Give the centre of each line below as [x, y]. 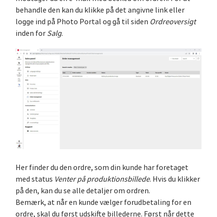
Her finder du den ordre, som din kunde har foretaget [102, 167]
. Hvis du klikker [175, 179]
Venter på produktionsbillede [102, 179]
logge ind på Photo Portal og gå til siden [83, 22]
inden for [31, 33]
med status [35, 179]
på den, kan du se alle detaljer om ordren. [83, 191]
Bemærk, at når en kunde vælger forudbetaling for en [103, 202]
